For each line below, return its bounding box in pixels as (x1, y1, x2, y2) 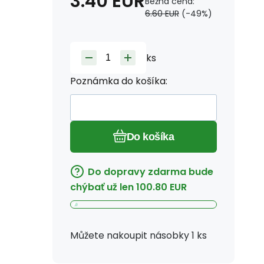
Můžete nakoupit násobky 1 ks (70, 228, 207, 242)
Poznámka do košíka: (70, 74, 167, 88)
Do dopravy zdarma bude (88, 165, 213, 179)
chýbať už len (70, 180, 134, 194)
